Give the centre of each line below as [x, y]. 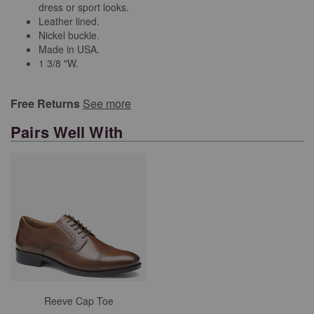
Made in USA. [69, 49]
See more [107, 103]
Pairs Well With [67, 131]
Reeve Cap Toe [78, 300]
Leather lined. [69, 21]
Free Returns [47, 103]
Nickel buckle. [69, 35]
